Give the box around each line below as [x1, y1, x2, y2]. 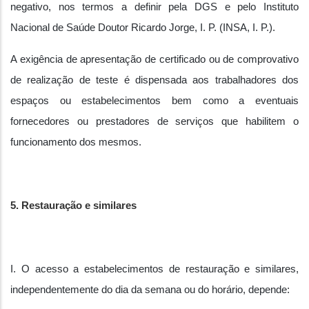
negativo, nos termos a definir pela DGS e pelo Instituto [10, 1, 299, 12]
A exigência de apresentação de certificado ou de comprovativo [10, 54, 299, 65]
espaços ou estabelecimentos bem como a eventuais [10, 95, 299, 106]
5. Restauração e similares [10, 200, 137, 211]
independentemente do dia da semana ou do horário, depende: [10, 284, 290, 295]
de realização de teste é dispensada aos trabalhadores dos [10, 74, 299, 86]
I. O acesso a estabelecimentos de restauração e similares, [10, 263, 299, 275]
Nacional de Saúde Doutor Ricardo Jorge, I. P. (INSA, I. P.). [10, 22, 275, 33]
